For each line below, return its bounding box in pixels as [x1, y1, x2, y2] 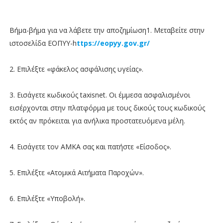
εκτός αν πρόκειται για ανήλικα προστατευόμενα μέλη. [9, 115, 185, 125]
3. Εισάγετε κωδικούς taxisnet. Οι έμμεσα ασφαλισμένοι [9, 90, 190, 100]
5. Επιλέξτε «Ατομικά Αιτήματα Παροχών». [9, 167, 144, 177]
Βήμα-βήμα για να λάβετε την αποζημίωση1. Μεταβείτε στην [9, 25, 205, 35]
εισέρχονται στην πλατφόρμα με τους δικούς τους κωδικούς [9, 103, 205, 112]
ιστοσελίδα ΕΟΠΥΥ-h [9, 38, 77, 48]
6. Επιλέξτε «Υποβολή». [9, 193, 85, 203]
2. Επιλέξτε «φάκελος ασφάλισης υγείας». [9, 64, 143, 74]
